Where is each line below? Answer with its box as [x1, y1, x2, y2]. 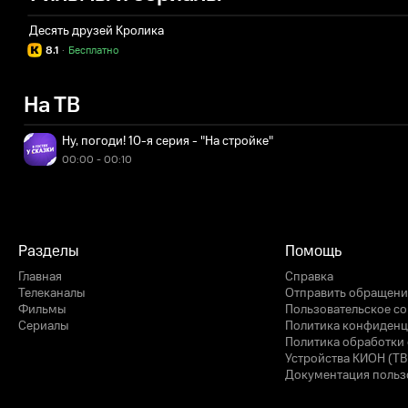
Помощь [285, 240, 342, 262]
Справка [285, 268, 333, 286]
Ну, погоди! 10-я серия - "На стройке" [62, 131, 273, 150]
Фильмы [18, 301, 66, 319]
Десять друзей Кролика [29, 22, 164, 40]
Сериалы [18, 317, 69, 335]
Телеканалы [18, 284, 86, 302]
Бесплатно [68, 43, 118, 58]
